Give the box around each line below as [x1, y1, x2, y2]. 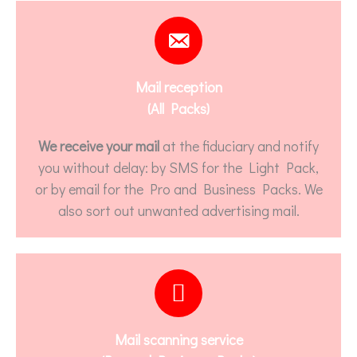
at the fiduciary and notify [159, 136, 319, 156]
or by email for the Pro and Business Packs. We [34, 179, 323, 199]
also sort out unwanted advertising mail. [57, 201, 300, 221]
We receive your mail [38, 136, 159, 156]
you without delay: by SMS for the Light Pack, [38, 158, 319, 178]
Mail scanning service [114, 330, 243, 350]
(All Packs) [147, 99, 210, 119]
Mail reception [135, 77, 222, 97]
